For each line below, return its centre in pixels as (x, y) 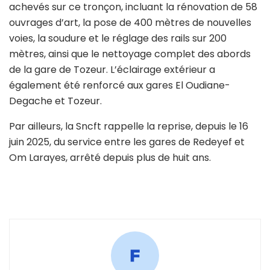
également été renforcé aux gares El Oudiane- (120, 86)
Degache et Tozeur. (55, 101)
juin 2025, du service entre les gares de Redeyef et (127, 142)
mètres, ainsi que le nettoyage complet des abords (130, 54)
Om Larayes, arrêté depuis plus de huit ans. (111, 158)
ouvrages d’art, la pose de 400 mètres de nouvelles (130, 23)
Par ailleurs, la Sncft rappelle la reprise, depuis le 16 (129, 127)
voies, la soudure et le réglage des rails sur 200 (118, 39)
